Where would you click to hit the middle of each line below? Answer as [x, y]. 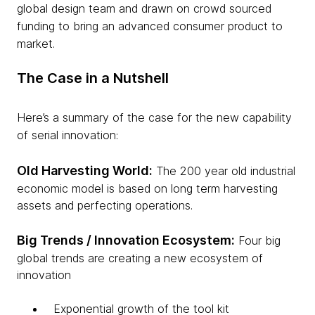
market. [36, 44]
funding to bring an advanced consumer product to [150, 26]
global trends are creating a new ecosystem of [140, 258]
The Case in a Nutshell [93, 78]
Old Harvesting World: [85, 171]
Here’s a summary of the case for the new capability [154, 118]
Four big [258, 241]
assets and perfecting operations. [105, 206]
